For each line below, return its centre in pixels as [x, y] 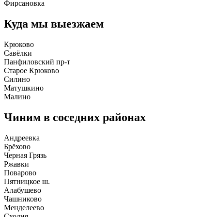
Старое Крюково [32, 70]
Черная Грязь [26, 155]
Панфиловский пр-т [38, 62]
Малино [18, 96]
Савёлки [19, 53]
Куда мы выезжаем [54, 24]
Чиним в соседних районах [75, 117]
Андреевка [23, 138]
